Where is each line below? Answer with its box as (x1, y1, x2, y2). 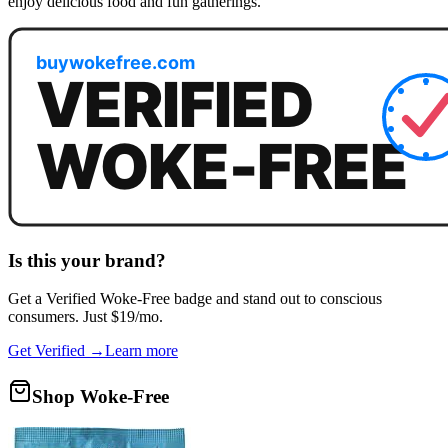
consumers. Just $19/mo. (8, 308, 163, 326)
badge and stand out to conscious (170, 290, 382, 308)
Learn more (105, 342, 178, 360)
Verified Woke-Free (46, 290, 170, 308)
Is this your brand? (8, 249, 166, 271)
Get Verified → (8, 342, 105, 360)
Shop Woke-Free (32, 386, 169, 408)
